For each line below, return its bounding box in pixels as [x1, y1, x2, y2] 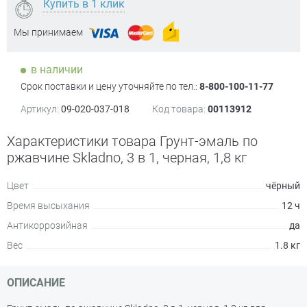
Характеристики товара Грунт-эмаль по [7, 133, 258, 149]
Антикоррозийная [7, 220, 88, 231]
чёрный [266, 180, 300, 191]
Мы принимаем [14, 26, 83, 38]
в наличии [31, 63, 83, 76]
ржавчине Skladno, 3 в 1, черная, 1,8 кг [7, 149, 247, 166]
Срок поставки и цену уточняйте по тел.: [21, 81, 199, 92]
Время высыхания [7, 200, 90, 211]
